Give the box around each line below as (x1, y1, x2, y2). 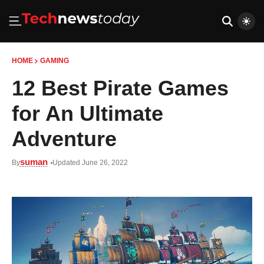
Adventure (12, 127, 117, 151)
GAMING (39, 57, 69, 65)
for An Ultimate (12, 101, 163, 126)
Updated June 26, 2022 (52, 159, 128, 167)
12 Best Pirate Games (12, 76, 229, 100)
